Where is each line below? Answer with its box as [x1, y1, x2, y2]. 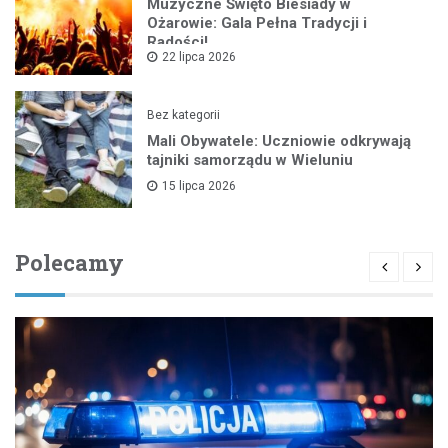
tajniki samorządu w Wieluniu [147, 150, 354, 169]
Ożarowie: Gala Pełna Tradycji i [147, 13, 368, 32]
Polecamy [15, 248, 124, 278]
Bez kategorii [147, 107, 221, 122]
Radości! [147, 32, 209, 51]
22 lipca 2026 [162, 49, 237, 64]
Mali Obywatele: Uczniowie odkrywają [147, 131, 412, 150]
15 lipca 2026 [162, 178, 237, 193]
